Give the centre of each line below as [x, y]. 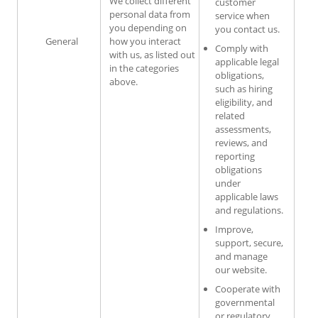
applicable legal [247, 61]
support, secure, [249, 242]
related [230, 115]
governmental [245, 302]
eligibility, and [244, 102]
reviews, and [241, 142]
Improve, [234, 229]
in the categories [144, 68]
